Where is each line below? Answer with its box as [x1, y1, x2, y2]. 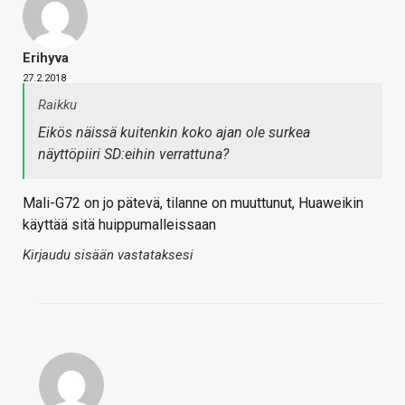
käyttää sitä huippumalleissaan [23, 215, 216, 233]
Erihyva [23, 49, 69, 66]
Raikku [38, 96, 77, 113]
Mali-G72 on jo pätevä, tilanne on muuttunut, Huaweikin [23, 193, 363, 212]
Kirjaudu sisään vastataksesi [23, 246, 193, 263]
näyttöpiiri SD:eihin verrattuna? [38, 145, 229, 163]
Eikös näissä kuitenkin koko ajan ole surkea [38, 123, 310, 141]
